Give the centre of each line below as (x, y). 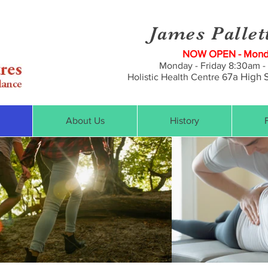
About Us (85, 121)
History (185, 121)
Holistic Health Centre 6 (177, 77)
